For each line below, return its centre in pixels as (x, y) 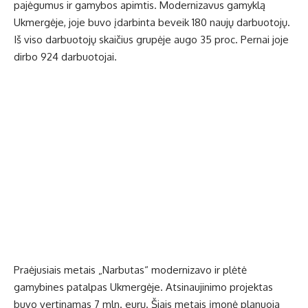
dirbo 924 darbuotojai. (65, 57)
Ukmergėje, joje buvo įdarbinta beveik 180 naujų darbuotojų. (152, 23)
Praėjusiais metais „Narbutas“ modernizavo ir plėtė (130, 270)
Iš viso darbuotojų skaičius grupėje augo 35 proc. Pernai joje (151, 40)
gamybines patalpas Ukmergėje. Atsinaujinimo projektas (143, 287)
